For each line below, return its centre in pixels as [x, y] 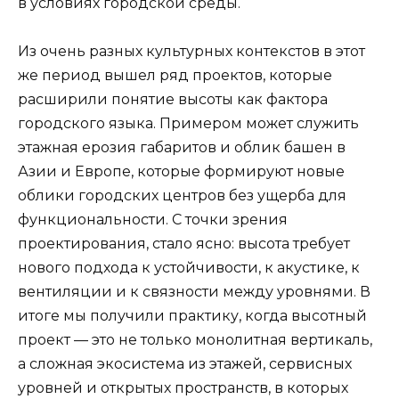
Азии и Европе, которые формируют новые [181, 171]
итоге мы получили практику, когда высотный [192, 315]
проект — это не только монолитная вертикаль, [195, 339]
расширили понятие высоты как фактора [173, 99]
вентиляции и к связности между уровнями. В [194, 291]
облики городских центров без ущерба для [182, 195]
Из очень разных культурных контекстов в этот [191, 51]
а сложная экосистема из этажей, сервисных [185, 363]
